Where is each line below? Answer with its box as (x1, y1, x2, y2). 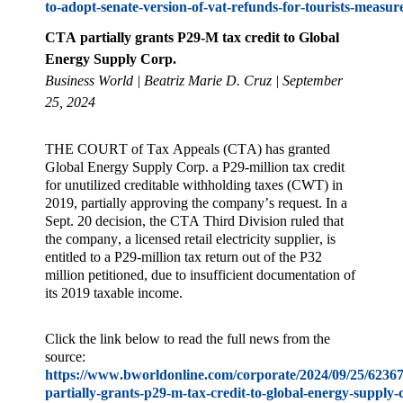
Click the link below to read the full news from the (45, 330, 330, 346)
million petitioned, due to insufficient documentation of (45, 267, 355, 283)
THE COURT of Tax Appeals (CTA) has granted (45, 141, 330, 157)
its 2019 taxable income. (45, 285, 183, 301)
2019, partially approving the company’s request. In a (45, 195, 347, 211)
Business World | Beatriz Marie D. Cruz (45, 72, 272, 88)
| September (275, 72, 343, 88)
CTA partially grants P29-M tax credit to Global (45, 29, 339, 45)
